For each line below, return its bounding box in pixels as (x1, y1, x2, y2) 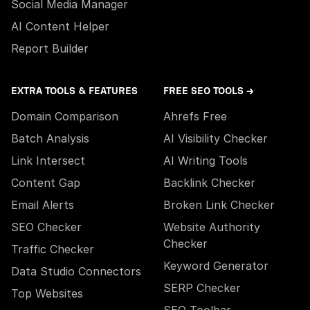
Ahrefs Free (163, 109, 227, 124)
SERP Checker (163, 281, 241, 295)
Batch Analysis (11, 131, 89, 146)
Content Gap (11, 176, 80, 190)
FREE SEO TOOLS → (163, 86, 253, 97)
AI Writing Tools (163, 154, 248, 168)
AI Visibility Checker (163, 131, 268, 146)
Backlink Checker (163, 176, 255, 190)
